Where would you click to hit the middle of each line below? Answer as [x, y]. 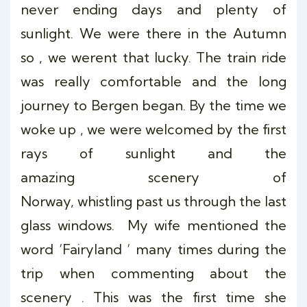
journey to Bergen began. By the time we [153, 105]
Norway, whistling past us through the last [153, 201]
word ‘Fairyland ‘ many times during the [153, 249]
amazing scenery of [153, 177]
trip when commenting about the [153, 273]
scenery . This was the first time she [153, 297]
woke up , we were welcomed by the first [153, 129]
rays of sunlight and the [153, 153]
